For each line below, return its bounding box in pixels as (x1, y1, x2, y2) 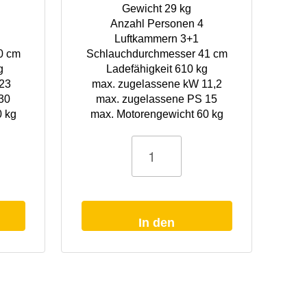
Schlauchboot (64, 134, 110, 145)
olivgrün (64, 173, 92, 183)
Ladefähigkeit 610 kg (106, 62, 208, 75)
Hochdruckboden (64, 182, 121, 193)
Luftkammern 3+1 (114, 32, 199, 45)
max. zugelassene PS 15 (96, 93, 218, 105)
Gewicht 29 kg (122, 2, 192, 14)
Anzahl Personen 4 (110, 17, 204, 29)
